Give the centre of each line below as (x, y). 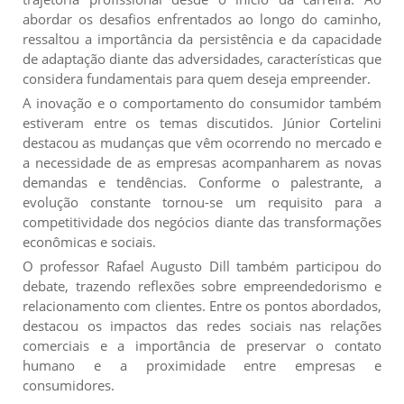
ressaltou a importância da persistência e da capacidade (202, 38)
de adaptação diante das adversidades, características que (202, 58)
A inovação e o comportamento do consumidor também (202, 102)
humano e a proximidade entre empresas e (202, 365)
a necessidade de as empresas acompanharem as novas (202, 162)
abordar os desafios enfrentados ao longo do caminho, (202, 18)
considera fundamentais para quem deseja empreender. (197, 78)
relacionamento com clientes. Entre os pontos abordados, (202, 305)
